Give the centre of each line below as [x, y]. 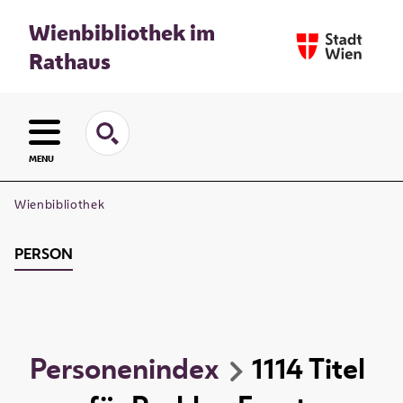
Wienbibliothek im [122, 32]
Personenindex [124, 368]
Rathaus [70, 61]
